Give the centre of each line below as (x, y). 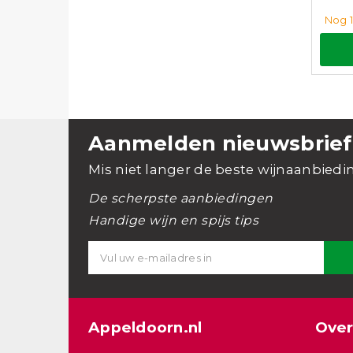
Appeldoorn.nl (145, 328)
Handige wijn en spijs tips (173, 220)
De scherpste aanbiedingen (181, 198)
